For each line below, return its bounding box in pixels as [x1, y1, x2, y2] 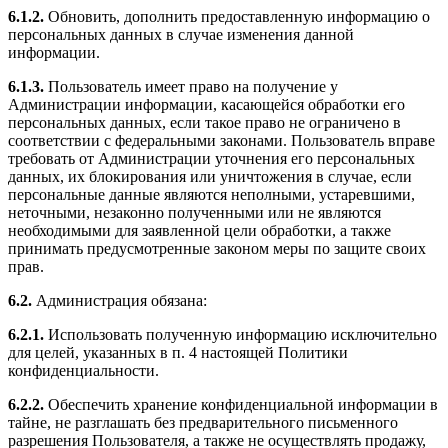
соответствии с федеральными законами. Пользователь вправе [8, 132, 435, 150]
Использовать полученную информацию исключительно [44, 326, 437, 344]
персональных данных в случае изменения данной [8, 26, 354, 44]
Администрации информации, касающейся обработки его [8, 96, 405, 114]
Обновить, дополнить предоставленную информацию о [44, 8, 430, 26]
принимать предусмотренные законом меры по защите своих [8, 240, 426, 258]
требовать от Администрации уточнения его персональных [8, 150, 415, 168]
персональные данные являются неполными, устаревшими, [8, 186, 415, 204]
